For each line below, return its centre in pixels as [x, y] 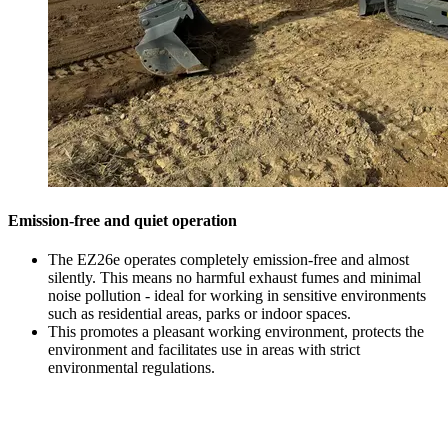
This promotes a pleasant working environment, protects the [236, 332]
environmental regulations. [131, 368]
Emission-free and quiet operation [122, 221]
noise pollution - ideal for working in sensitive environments [237, 296]
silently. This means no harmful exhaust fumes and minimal [234, 278]
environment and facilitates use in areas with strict [204, 350]
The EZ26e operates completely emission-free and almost [228, 260]
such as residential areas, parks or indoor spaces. [199, 314]
